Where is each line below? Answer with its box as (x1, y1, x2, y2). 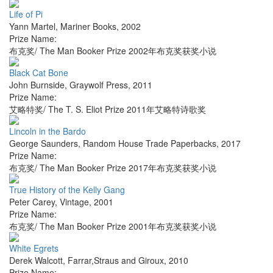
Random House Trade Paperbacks (83, 137, 216, 150)
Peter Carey (9, 196, 55, 208)
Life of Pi (9, 8, 43, 21)
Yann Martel (9, 20, 55, 33)
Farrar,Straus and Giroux (68, 254, 164, 267)
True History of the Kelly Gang (9, 183, 125, 196)
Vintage (60, 196, 89, 208)
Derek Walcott (9, 254, 63, 267)
